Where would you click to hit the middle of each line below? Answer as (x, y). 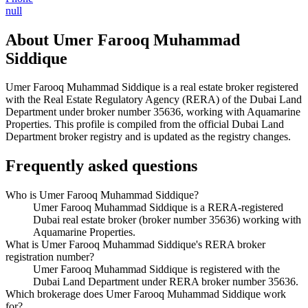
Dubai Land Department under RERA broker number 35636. (166, 282)
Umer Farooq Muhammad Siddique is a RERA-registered (158, 208)
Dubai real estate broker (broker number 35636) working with (167, 220)
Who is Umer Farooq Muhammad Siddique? (102, 195)
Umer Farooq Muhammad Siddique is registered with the (156, 269)
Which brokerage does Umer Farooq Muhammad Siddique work (146, 294)
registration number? (50, 257)
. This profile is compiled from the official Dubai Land (166, 124)
